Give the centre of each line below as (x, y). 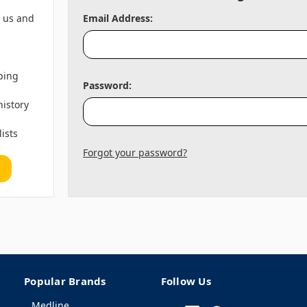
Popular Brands (65, 281)
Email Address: (118, 18)
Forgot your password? (135, 152)
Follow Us (186, 281)
